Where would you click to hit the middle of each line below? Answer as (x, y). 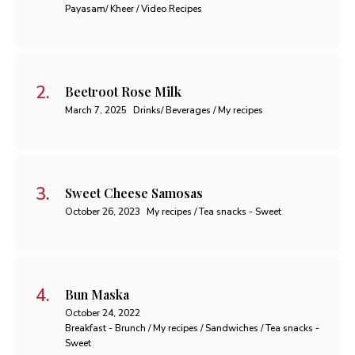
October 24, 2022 (103, 313)
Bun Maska (97, 295)
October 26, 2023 (103, 212)
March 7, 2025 (96, 111)
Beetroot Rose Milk (123, 92)
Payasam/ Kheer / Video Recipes (134, 9)
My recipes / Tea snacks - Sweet (214, 212)
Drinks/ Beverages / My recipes (198, 111)
